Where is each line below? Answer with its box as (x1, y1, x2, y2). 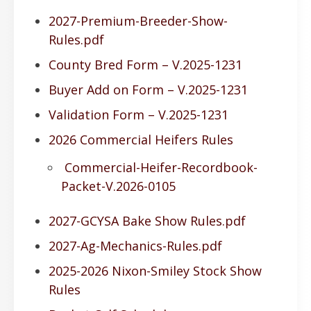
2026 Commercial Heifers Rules (49, 131, 233, 148)
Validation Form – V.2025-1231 (49, 106, 228, 123)
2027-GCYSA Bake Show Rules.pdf (49, 212, 246, 229)
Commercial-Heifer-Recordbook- (65, 159, 258, 176)
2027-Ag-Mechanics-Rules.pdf (49, 237, 222, 254)
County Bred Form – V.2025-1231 (49, 56, 242, 73)
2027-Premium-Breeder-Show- (49, 12, 228, 29)
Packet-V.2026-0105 (61, 178, 176, 195)
